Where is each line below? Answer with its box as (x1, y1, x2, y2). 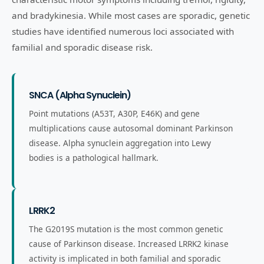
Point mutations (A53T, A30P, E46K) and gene (29, 108, 200, 119)
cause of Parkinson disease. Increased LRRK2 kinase (29, 238, 229, 249)
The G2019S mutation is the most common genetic (29, 223, 223, 235)
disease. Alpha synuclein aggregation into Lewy (29, 137, 211, 148)
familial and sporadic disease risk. (12, 41, 153, 53)
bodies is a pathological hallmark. (29, 152, 159, 163)
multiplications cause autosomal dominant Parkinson (29, 123, 233, 134)
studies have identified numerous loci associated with (12, 25, 234, 37)
